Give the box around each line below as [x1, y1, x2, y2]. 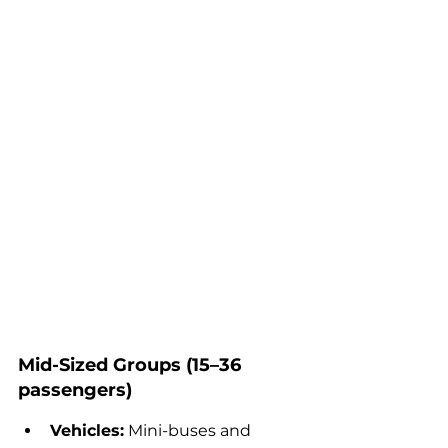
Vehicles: [50, 421, 124, 441]
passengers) [18, 379, 132, 402]
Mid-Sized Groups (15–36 [18, 354, 246, 377]
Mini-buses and [124, 421, 255, 441]
